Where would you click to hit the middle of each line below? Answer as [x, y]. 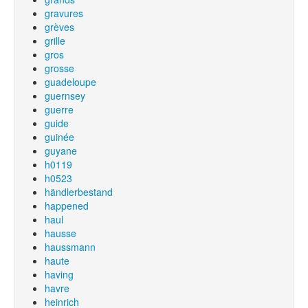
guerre [59, 109]
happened [67, 206]
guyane [61, 151]
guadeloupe [70, 82]
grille [55, 41]
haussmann [70, 247]
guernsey [65, 96]
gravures [64, 13]
